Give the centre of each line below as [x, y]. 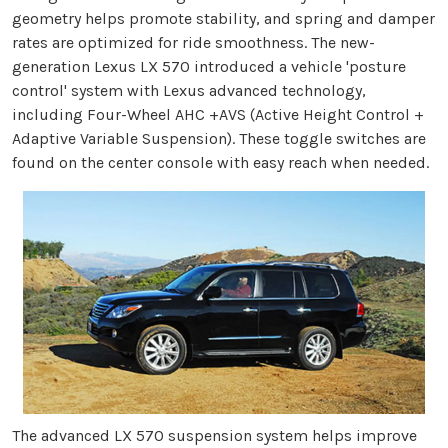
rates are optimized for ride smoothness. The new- [193, 42]
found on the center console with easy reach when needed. [220, 162]
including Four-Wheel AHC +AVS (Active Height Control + [218, 114]
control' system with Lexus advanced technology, [189, 90]
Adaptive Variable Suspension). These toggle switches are [219, 138]
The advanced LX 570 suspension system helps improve [214, 435]
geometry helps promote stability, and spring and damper [223, 18]
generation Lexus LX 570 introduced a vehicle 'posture [209, 66]
